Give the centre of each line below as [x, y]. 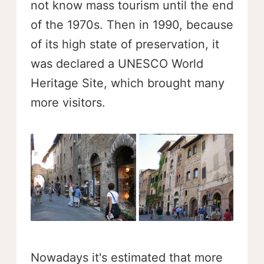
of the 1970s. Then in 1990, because [132, 24]
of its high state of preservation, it [125, 44]
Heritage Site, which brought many [128, 83]
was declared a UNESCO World [117, 63]
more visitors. [68, 102]
